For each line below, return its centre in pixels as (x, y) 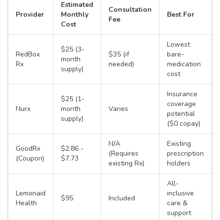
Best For (181, 15)
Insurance (182, 94)
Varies (118, 109)
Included (122, 198)
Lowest (179, 45)
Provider (30, 15)
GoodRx (28, 149)
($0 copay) (184, 124)
